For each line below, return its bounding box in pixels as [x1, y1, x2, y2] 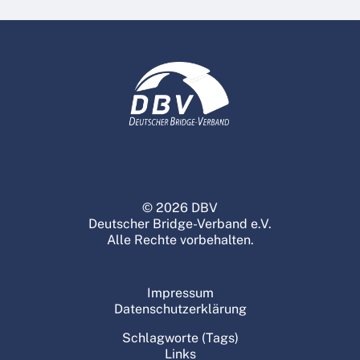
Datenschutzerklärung [113, 301, 247, 317]
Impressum [146, 284, 214, 301]
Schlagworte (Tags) [121, 329, 239, 346]
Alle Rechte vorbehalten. [106, 231, 254, 247]
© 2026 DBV [142, 199, 218, 215]
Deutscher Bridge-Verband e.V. [88, 215, 272, 231]
